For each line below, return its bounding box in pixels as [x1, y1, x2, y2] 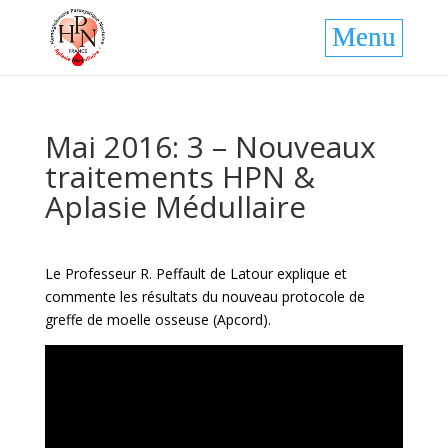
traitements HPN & [44, 156, 315, 197]
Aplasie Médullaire [44, 186, 306, 227]
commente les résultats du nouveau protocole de [44, 287, 365, 306]
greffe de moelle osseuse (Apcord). [44, 310, 271, 329]
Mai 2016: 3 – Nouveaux [44, 126, 376, 167]
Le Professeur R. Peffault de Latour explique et [44, 264, 347, 283]
